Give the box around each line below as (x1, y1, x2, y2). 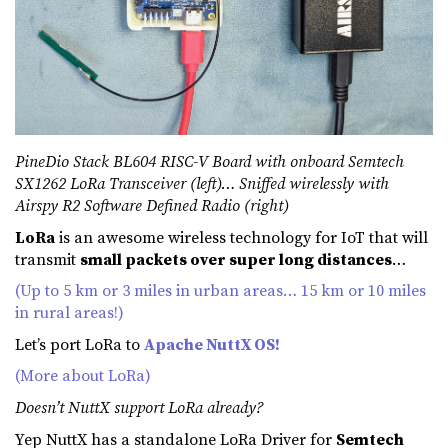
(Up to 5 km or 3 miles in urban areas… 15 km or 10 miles (15, 279, 426, 302)
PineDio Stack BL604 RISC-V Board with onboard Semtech (15, 149, 404, 172)
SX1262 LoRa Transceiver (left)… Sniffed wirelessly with (15, 171, 389, 194)
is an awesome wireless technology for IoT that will (55, 225, 428, 248)
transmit (15, 247, 80, 270)
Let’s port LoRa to (15, 332, 144, 355)
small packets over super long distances (80, 247, 392, 270)
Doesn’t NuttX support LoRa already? (15, 395, 263, 418)
